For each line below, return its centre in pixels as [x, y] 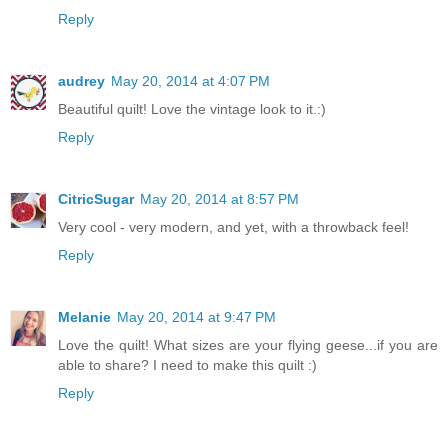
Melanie [84, 316]
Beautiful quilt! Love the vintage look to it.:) [192, 108]
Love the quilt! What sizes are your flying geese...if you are [248, 344]
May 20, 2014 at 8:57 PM [219, 198]
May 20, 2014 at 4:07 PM [190, 80]
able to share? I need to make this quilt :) [187, 364]
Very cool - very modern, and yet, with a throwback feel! [233, 226]
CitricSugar [96, 198]
